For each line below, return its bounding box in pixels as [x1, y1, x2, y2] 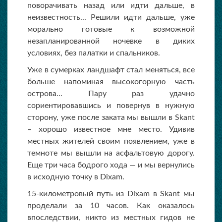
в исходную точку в [27, 173, 100, 181]
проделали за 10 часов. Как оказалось [27, 202, 195, 210]
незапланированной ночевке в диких [27, 37, 195, 45]
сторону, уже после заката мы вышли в [27, 113, 175, 121]
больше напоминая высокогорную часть [27, 78, 195, 86]
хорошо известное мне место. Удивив [39, 125, 195, 133]
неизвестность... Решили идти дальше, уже [27, 13, 195, 21]
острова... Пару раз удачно [27, 90, 195, 98]
